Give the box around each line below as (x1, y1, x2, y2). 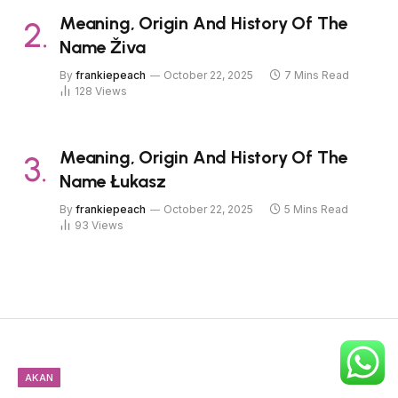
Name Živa (60, 36, 147, 58)
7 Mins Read (284, 68, 349, 82)
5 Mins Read (284, 202, 348, 216)
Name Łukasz (60, 170, 166, 192)
